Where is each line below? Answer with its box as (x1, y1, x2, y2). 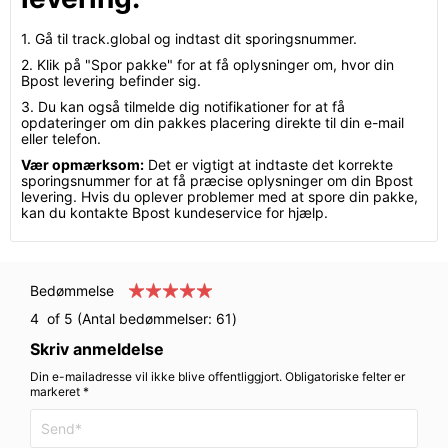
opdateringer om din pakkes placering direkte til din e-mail (21, 114, 404, 131)
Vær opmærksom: (21, 156, 144, 173)
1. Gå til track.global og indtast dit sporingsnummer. (21, 30, 357, 47)
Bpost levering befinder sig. (21, 72, 201, 89)
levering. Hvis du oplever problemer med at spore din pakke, (21, 188, 418, 205)
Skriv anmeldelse (30, 339, 164, 359)
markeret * (30, 384, 89, 399)
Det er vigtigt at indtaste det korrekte (144, 156, 393, 173)
